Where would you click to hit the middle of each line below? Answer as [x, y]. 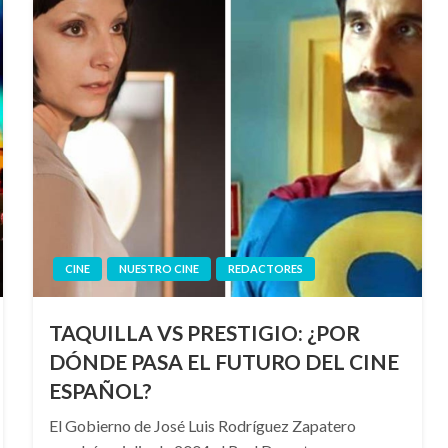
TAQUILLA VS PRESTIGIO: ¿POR [204, 332]
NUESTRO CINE [158, 268]
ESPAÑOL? [100, 390]
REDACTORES [265, 268]
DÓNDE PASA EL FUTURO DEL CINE [223, 361]
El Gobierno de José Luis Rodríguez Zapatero [202, 425]
